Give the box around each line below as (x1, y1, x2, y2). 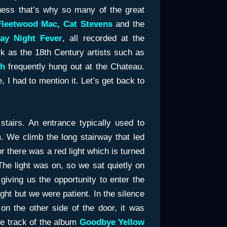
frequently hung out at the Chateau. (8, 61, 145, 71)
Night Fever (13, 33, 63, 43)
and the (112, 19, 144, 29)
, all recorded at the (62, 33, 144, 43)
